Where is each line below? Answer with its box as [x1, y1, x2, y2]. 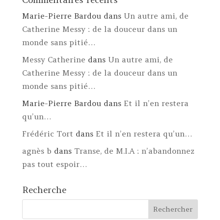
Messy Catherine [22, 55, 85, 65]
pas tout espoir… [22, 159, 87, 169]
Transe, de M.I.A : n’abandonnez [74, 146, 194, 156]
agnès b [22, 146, 52, 156]
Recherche [22, 184, 66, 196]
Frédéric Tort [22, 129, 73, 139]
